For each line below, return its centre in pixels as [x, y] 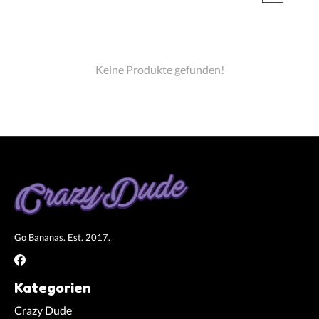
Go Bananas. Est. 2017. [62, 237]
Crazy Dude [43, 310]
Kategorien [53, 288]
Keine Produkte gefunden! [159, 69]
